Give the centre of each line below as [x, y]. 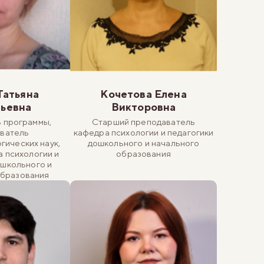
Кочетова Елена [143, 94]
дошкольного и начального [143, 143]
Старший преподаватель [143, 122]
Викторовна [143, 107]
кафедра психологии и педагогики [143, 133]
